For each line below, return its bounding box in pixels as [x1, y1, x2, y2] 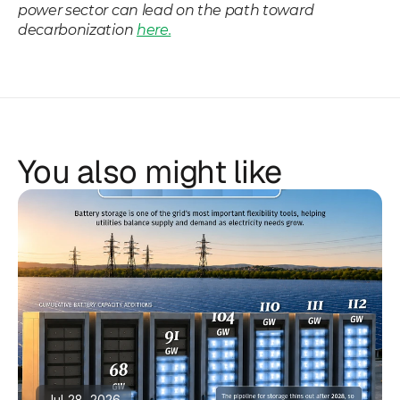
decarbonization [18, 21, 137, 39]
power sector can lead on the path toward [18, 2, 314, 20]
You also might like [18, 151, 282, 194]
